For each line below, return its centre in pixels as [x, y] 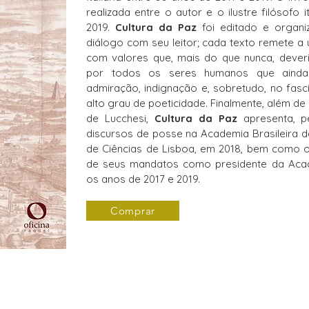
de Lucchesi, [120, 118]
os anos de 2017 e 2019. [143, 179]
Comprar [133, 211]
